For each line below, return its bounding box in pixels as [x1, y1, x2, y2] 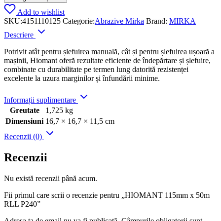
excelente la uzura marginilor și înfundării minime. [4, 74, 160, 82]
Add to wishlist [17, 7, 65, 16]
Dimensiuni [5, 116, 43, 125]
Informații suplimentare [4, 95, 78, 104]
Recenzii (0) [4, 132, 44, 141]
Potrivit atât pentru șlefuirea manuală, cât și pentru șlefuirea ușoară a [4, 47, 215, 56]
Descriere [4, 30, 36, 39]
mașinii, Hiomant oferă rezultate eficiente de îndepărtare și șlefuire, [4, 56, 211, 65]
